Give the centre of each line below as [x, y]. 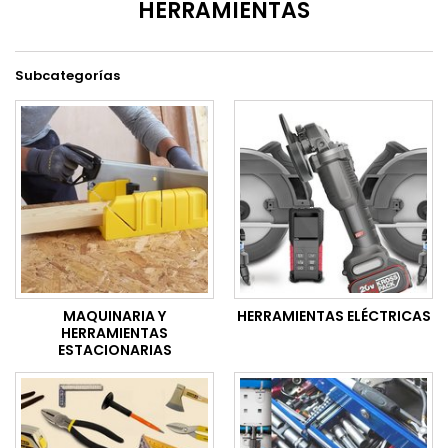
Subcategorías [67, 75]
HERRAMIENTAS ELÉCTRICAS [333, 315]
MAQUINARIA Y [114, 315]
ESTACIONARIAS [114, 349]
